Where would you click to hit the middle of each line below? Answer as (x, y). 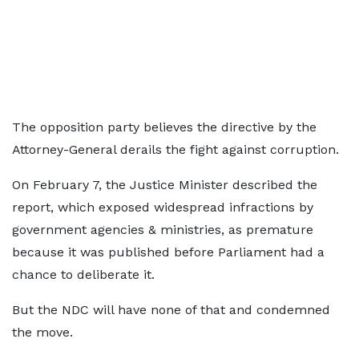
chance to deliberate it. (83, 274)
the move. (42, 332)
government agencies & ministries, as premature (163, 230)
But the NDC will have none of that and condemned (171, 310)
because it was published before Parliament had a (168, 252)
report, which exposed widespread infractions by (163, 207)
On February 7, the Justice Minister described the (165, 185)
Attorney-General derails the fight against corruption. (175, 149)
